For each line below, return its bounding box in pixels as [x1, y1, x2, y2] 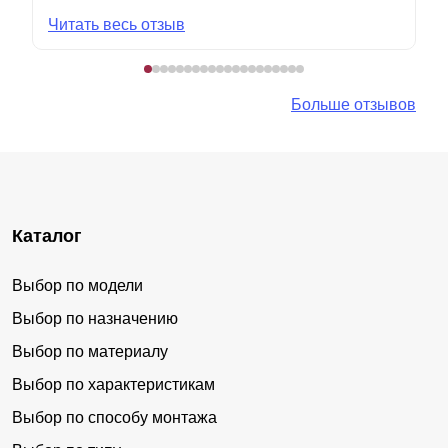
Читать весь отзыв [48, 15, 185, 33]
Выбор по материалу [12, 342, 168, 360]
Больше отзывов [291, 95, 416, 113]
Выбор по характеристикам [12, 375, 215, 393]
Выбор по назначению [12, 309, 178, 327]
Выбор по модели [12, 276, 143, 294]
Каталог [12, 225, 82, 246]
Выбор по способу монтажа [12, 408, 217, 426]
